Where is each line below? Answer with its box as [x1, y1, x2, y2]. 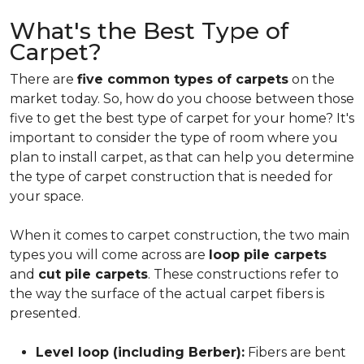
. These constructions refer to [148, 266, 339, 282]
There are [10, 71, 77, 87]
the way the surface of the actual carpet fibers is [10, 286, 324, 301]
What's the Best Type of [10, 17, 288, 45]
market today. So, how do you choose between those [10, 91, 354, 106]
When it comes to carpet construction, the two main [10, 227, 349, 243]
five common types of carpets [77, 71, 288, 87]
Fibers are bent [245, 344, 346, 360]
